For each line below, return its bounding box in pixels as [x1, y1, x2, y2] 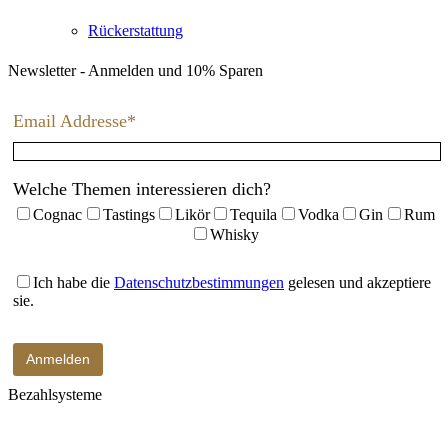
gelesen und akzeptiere [284, 273, 431, 291]
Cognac [33, 205, 83, 223]
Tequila [230, 205, 278, 223]
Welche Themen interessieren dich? [13, 178, 271, 199]
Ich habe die [33, 273, 114, 291]
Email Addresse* [13, 110, 136, 131]
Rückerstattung [88, 21, 183, 39]
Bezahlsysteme [8, 385, 102, 403]
